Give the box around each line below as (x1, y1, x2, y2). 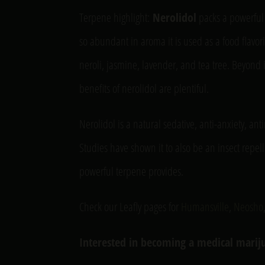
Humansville (181, 198, 230, 215)
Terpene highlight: (79, 9, 153, 25)
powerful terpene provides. (79, 163, 184, 179)
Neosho (234, 198, 264, 215)
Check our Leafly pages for (79, 198, 182, 215)
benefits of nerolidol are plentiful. (79, 80, 209, 96)
